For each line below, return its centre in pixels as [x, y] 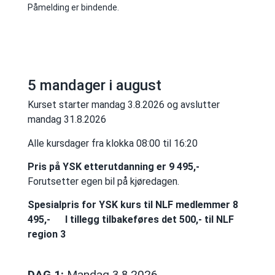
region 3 [46, 234]
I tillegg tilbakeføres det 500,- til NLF [149, 220]
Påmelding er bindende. [73, 8]
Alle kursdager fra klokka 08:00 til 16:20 [112, 143]
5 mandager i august [94, 86]
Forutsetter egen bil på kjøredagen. [103, 181]
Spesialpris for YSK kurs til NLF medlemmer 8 [133, 205]
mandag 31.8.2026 [67, 120]
